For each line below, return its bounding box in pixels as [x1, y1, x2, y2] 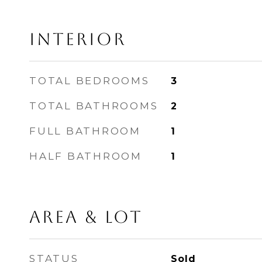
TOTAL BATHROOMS [29, 100, 158, 112]
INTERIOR [29, 29, 126, 49]
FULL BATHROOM [29, 125, 141, 137]
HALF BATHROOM [29, 150, 142, 162]
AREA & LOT [29, 207, 143, 227]
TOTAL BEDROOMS [29, 75, 150, 87]
